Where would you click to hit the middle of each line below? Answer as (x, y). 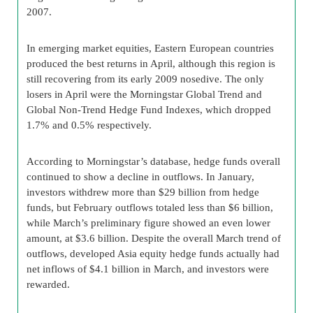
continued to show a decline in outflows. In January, (140, 176)
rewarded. (48, 284)
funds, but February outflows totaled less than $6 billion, (150, 207)
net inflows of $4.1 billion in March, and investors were (148, 269)
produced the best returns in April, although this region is (151, 63)
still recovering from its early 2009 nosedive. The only (145, 79)
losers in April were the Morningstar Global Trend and (144, 94)
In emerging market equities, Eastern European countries (150, 48)
